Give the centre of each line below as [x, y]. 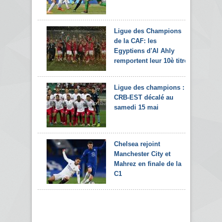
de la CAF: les [135, 41]
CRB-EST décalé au [144, 97]
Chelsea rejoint [137, 144]
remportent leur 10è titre [151, 60]
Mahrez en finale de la [148, 164]
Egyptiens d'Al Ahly [144, 51]
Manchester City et [142, 154]
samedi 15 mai [136, 107]
